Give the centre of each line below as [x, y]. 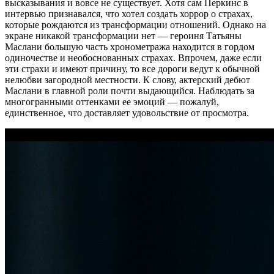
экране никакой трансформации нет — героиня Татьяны [123, 35]
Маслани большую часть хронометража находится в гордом [130, 46]
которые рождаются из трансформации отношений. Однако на [135, 24]
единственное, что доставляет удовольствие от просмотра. [127, 113]
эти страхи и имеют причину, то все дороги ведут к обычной [132, 68]
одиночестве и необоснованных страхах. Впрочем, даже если [133, 57]
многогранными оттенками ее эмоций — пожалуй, [112, 102]
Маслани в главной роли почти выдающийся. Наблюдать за [130, 91]
